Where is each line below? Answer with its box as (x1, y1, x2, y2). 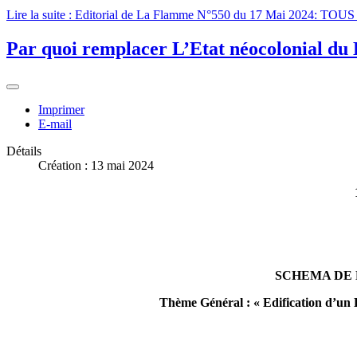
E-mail (38, 116, 72, 131)
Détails (6, 143, 41, 158)
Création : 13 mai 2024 (38, 158, 154, 172)
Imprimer (38, 102, 84, 116)
